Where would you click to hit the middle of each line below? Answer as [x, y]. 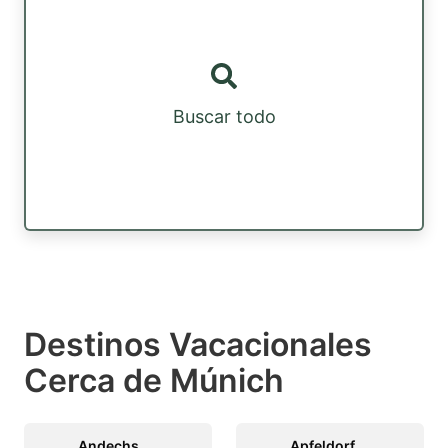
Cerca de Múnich [154, 380]
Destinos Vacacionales [198, 344]
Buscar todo [224, 117]
